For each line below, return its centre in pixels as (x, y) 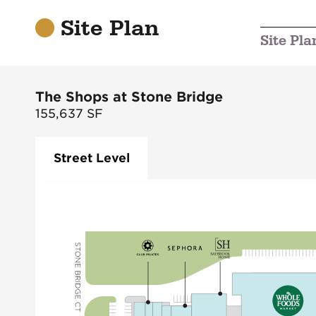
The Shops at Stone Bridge (129, 97)
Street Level (91, 158)
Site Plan (107, 29)
